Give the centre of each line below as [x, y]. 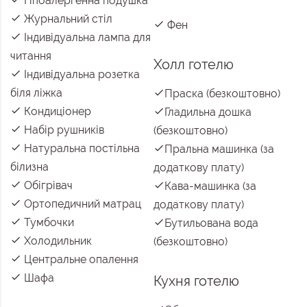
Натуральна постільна [81, 149]
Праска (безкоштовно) [222, 94]
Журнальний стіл [67, 19]
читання [31, 56]
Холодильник [57, 241]
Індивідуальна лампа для [86, 38]
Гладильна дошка [208, 112]
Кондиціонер [56, 112]
